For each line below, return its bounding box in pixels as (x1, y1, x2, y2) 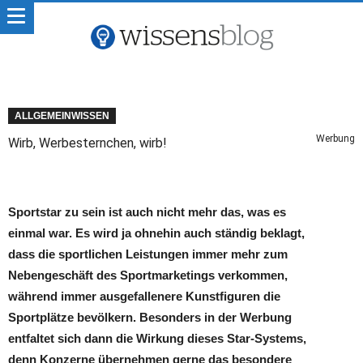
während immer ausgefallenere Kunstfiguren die (8, 289, 280, 303)
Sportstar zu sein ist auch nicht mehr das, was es (8, 205, 286, 219)
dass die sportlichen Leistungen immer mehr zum (8, 247, 288, 261)
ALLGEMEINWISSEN (15, 110, 109, 122)
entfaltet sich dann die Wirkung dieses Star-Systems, (8, 331, 306, 345)
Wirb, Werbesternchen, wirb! (8, 135, 167, 151)
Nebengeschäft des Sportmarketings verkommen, (8, 268, 288, 282)
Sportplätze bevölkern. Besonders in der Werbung (8, 310, 292, 324)
